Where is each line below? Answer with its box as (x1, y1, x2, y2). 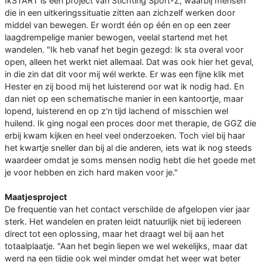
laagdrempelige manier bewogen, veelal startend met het (5, 32, 227, 43)
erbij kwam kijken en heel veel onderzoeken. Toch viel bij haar (5, 130, 245, 141)
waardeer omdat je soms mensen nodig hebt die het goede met (5, 155, 256, 166)
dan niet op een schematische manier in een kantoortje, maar (5, 94, 243, 104)
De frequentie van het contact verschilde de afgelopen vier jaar (5, 204, 250, 215)
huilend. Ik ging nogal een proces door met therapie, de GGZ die (5, 118, 256, 129)
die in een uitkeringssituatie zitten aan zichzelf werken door (5, 8, 235, 18)
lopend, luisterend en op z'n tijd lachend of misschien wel (5, 106, 228, 116)
